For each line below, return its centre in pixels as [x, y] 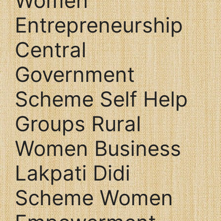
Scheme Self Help [101, 99]
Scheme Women [94, 198]
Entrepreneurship [99, 25]
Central [51, 50]
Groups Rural [78, 124]
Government [75, 74]
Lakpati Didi [73, 173]
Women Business [98, 148]
